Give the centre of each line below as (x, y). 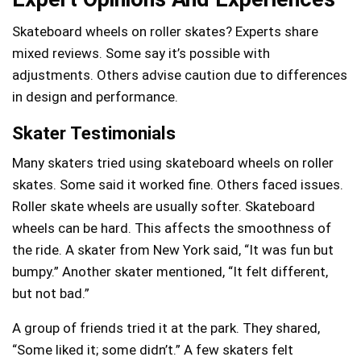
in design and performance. (95, 96)
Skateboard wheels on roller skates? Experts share (165, 31)
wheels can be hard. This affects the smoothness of (172, 228)
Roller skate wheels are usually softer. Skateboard (164, 206)
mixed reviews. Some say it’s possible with (141, 53)
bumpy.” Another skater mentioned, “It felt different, (170, 271)
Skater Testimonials (94, 133)
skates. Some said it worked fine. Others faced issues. (178, 184)
